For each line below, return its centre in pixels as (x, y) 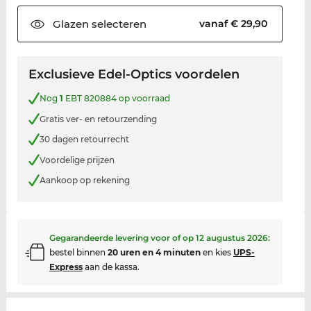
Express (66, 267)
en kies (217, 252)
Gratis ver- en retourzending (98, 119)
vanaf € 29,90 (235, 24)
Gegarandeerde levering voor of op (122, 237)
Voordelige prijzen (77, 160)
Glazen (70, 24)
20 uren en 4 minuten (154, 252)
